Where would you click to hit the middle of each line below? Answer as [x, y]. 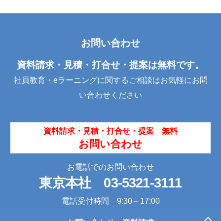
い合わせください [110, 95]
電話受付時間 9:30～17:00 [110, 201]
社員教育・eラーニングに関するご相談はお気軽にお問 [110, 80]
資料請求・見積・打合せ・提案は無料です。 [110, 65]
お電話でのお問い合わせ [110, 167]
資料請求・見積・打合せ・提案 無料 [110, 131]
